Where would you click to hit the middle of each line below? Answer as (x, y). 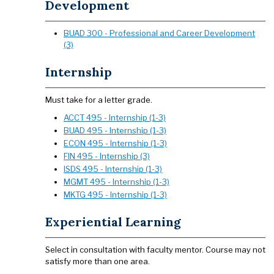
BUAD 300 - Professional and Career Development (159, 33)
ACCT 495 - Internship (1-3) (115, 117)
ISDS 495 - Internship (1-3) (113, 169)
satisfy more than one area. (98, 261)
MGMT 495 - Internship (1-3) (117, 182)
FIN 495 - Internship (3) (107, 156)
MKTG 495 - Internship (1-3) (115, 194)
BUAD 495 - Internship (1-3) (115, 130)
